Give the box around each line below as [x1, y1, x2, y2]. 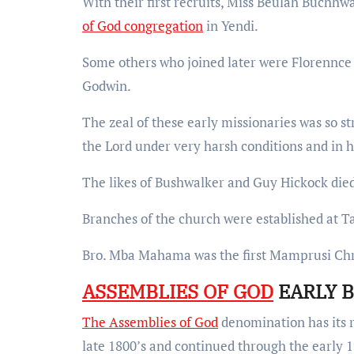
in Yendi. [203, 16, 258, 35]
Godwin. [82, 76, 131, 95]
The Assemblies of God [82, 312, 218, 331]
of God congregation [82, 16, 203, 35]
